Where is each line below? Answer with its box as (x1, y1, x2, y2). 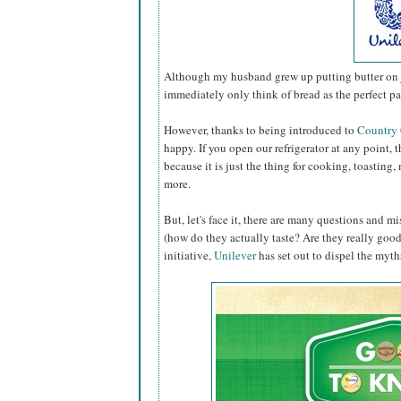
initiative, (164, 247, 214, 264)
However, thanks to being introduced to (164, 122, 357, 139)
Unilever (214, 247, 256, 264)
